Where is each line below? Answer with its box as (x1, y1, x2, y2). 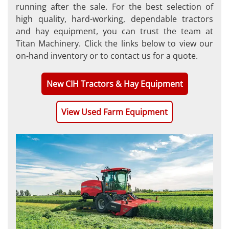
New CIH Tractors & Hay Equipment (46, 78, 183, 89)
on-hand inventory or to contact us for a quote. (16, 50, 198, 61)
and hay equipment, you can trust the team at (16, 25, 213, 37)
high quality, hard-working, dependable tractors (16, 13, 213, 25)
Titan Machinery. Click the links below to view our (16, 37, 213, 49)
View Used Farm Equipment (61, 106, 168, 118)
